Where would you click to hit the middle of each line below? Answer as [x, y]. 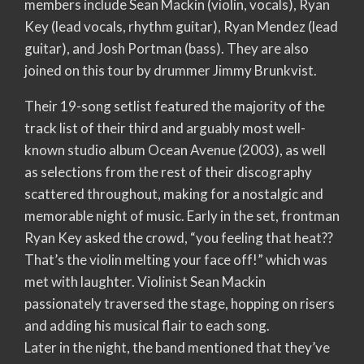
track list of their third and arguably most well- [165, 128]
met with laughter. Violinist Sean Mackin [145, 281]
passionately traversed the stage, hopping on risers [180, 303]
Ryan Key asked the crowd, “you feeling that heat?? [179, 237]
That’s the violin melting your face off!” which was [176, 259]
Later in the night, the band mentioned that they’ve [177, 347]
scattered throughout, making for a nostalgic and [174, 193]
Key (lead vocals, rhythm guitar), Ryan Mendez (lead [181, 26]
